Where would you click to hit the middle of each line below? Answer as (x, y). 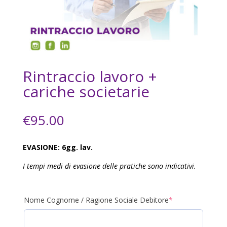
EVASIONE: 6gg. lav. (58, 147)
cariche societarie (86, 92)
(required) (188, 200)
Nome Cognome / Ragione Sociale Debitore (96, 200)
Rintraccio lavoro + (90, 77)
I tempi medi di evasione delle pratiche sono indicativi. (109, 166)
